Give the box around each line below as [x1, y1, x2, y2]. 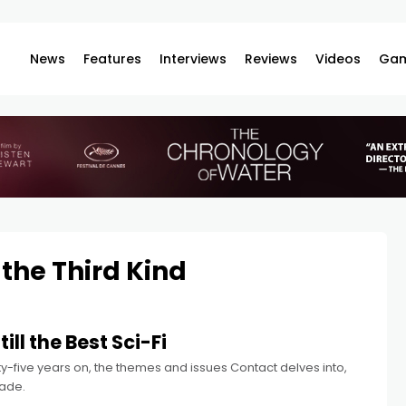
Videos [315, 50, 362, 68]
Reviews [245, 50, 298, 68]
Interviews [159, 50, 227, 68]
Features [83, 50, 142, 68]
